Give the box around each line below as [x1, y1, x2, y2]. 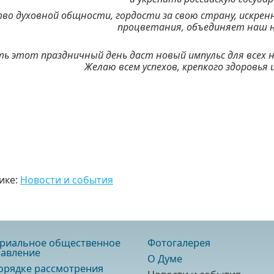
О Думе [147, 252, 182, 265]
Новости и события [20, 173, 113, 187]
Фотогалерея [147, 236, 210, 250]
